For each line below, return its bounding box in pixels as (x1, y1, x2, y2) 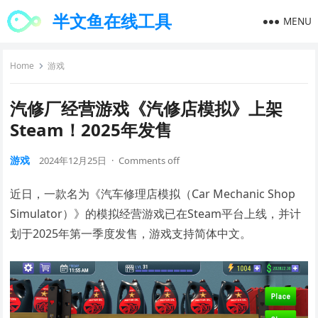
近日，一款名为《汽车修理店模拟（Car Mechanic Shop (10, 186, 296, 202)
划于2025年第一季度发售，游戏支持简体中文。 (10, 226, 252, 241)
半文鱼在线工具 (53, 9, 172, 33)
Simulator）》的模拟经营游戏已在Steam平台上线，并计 (10, 206, 302, 221)
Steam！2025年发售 (10, 118, 172, 141)
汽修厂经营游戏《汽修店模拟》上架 (10, 97, 283, 120)
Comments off (119, 154, 180, 167)
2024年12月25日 (39, 154, 107, 167)
